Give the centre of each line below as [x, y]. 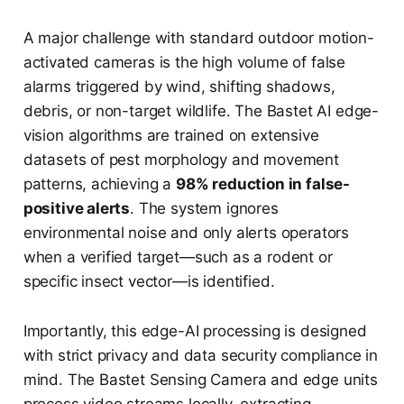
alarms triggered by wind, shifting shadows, [179, 86]
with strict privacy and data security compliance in [201, 355]
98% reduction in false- [263, 184]
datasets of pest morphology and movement [181, 159]
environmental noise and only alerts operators [186, 232]
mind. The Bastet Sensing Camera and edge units [200, 379]
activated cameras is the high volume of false [184, 62]
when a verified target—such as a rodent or [178, 257]
